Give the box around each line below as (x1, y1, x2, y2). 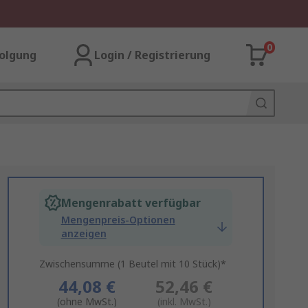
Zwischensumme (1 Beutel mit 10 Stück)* (38, 257, 226, 270)
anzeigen (60, 227, 107, 240)
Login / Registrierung (94, 47, 210, 63)
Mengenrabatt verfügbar (60, 195, 201, 210)
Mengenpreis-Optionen (60, 213, 175, 226)
